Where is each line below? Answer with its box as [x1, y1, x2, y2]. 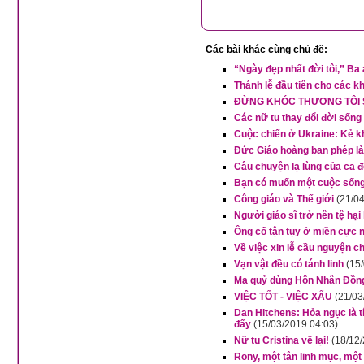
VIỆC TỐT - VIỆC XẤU [234, 291, 332, 302]
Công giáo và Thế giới [234, 193, 334, 205]
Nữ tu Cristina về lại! [234, 335, 329, 346]
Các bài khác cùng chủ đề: [206, 44, 327, 55]
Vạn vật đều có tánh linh [234, 258, 344, 270]
